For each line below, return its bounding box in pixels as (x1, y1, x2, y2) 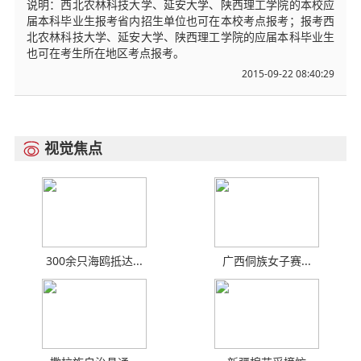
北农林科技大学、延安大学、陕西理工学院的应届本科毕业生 (26, 29, 335, 44)
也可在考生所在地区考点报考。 (26, 45, 185, 60)
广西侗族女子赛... (222, 253, 312, 268)
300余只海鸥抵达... (45, 253, 143, 268)
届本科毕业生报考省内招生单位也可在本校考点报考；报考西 (26, 13, 335, 28)
